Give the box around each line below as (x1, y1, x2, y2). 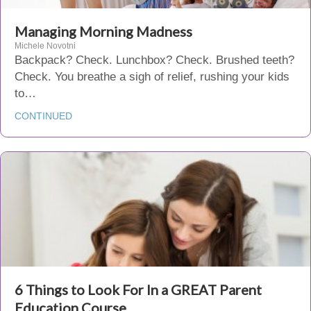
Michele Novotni (15, 41, 76, 51)
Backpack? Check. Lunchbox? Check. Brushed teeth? (15, 53, 294, 67)
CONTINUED (15, 110, 72, 121)
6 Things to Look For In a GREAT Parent (15, 281, 262, 298)
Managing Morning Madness (15, 23, 192, 40)
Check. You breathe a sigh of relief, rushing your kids (15, 70, 289, 83)
